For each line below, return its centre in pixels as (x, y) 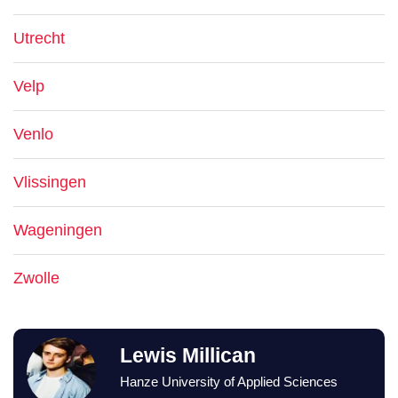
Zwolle (36, 278)
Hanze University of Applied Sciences (228, 382)
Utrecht (39, 38)
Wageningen (58, 230)
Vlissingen (50, 182)
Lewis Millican (187, 356)
